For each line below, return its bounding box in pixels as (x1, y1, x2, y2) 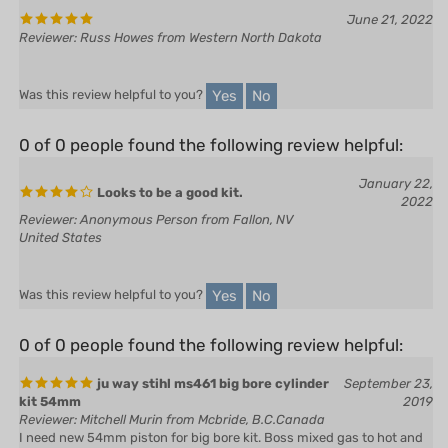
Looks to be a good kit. (94, 155, 243, 171)
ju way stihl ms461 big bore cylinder (94, 346, 329, 362)
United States (19, 200, 102, 216)
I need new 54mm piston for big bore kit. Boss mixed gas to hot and (19, 400, 423, 416)
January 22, (359, 146, 433, 162)
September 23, (344, 346, 433, 362)
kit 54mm (19, 364, 81, 380)
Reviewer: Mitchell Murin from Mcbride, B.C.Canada (19, 382, 325, 398)
